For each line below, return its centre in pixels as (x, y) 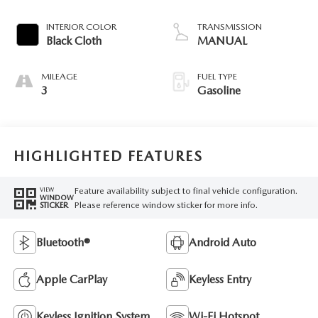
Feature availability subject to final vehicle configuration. (186, 190)
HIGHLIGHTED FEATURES (108, 156)
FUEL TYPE (217, 77)
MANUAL (222, 41)
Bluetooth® (63, 243)
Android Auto (223, 243)
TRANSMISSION (230, 27)
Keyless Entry (220, 280)
